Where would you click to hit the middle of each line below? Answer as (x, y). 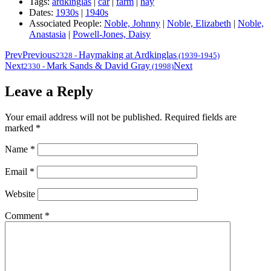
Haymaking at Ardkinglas (128, 55)
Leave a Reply (49, 92)
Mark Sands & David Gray (98, 66)
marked (20, 128)
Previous (39, 55)
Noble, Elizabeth (199, 24)
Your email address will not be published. (83, 117)
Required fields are (201, 117)
